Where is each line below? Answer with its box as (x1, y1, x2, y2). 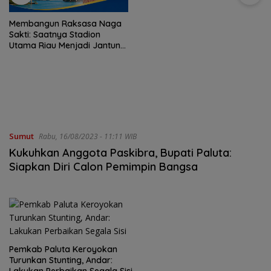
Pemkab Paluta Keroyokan (9, 243, 117, 255)
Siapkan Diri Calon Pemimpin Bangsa (9, 159, 198, 174)
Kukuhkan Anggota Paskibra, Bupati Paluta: (9, 145, 232, 160)
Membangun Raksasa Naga (9, 18, 122, 29)
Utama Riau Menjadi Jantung (9, 39, 126, 51)
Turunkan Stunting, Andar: (9, 254, 113, 266)
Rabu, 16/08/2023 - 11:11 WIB (39, 131, 137, 142)
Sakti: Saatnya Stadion (9, 28, 100, 40)
